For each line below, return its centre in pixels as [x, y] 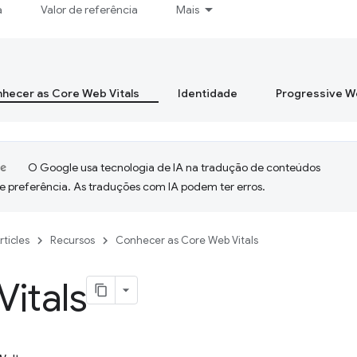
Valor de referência [90, 10]
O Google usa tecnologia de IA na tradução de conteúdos [174, 167]
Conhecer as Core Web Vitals [187, 240]
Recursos [73, 240]
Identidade [208, 93]
